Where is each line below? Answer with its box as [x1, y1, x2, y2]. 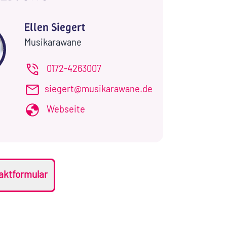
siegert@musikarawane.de [44, 83, 153, 94]
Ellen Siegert [24, 19, 85, 34]
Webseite [46, 103, 85, 115]
